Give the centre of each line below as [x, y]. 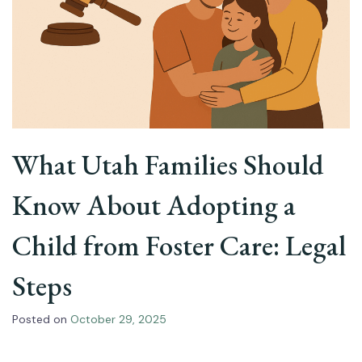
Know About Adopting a [154, 205]
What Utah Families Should [168, 164]
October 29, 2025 [118, 319]
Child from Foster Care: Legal [179, 245]
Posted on [41, 319]
